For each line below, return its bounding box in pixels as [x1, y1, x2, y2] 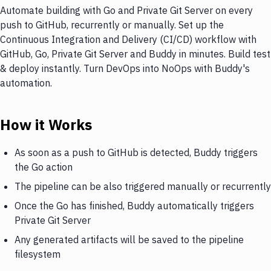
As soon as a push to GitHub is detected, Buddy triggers [15, 146, 258, 158]
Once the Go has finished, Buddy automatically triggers [15, 199, 254, 212]
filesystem [15, 247, 60, 260]
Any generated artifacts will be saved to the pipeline [15, 233, 244, 246]
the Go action [15, 160, 73, 173]
